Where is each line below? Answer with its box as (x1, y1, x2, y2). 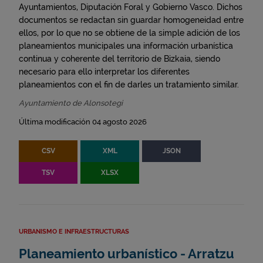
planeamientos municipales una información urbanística (19, 41, 233, 50)
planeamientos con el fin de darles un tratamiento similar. (19, 80, 239, 89)
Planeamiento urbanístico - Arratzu (19, 247, 234, 261)
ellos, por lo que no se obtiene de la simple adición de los (19, 28, 240, 38)
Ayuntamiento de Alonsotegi (19, 99, 123, 107)
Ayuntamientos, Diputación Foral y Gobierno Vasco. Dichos (19, 2, 242, 12)
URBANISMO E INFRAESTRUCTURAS (19, 228, 129, 235)
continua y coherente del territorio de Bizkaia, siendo (19, 54, 220, 63)
